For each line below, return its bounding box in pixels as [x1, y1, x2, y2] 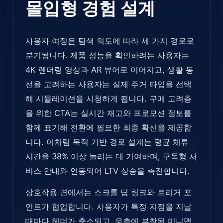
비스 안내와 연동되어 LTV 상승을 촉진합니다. [25, 165, 190, 176]
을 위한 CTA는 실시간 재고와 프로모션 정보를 [25, 108, 192, 118]
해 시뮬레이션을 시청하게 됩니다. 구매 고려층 [25, 93, 192, 104]
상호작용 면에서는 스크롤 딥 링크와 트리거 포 [25, 187, 192, 197]
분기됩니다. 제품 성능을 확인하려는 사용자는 [25, 50, 189, 60]
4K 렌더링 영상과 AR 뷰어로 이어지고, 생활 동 [25, 64, 194, 75]
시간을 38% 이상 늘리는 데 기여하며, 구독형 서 [25, 151, 197, 161]
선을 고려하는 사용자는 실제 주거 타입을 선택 [25, 79, 192, 89]
